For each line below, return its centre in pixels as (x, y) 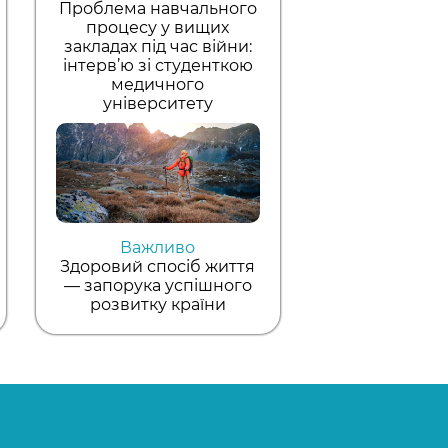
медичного (158, 84)
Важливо (158, 247)
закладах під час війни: (157, 46)
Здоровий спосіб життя (158, 266)
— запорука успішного (157, 285)
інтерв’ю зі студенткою (157, 65)
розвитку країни (157, 304)
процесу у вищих (158, 27)
